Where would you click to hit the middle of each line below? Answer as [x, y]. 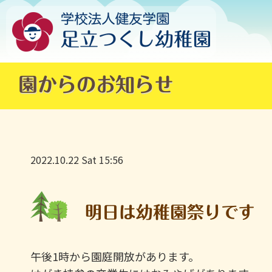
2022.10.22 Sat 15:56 [77, 160]
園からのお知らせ [96, 84]
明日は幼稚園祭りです [170, 212]
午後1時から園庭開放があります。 [115, 256]
